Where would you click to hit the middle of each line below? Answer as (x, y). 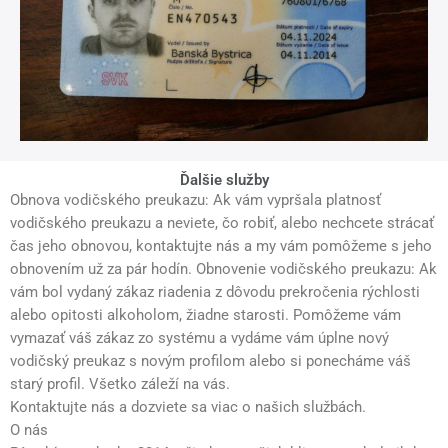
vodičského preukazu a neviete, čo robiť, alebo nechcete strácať (222, 223)
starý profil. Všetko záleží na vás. (120, 384)
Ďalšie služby (224, 180)
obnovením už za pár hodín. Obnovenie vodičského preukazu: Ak (223, 269)
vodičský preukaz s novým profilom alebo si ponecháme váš (210, 361)
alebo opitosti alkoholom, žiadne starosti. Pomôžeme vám (205, 315)
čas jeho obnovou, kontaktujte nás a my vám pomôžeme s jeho (221, 246)
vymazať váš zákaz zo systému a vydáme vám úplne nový (199, 338)
